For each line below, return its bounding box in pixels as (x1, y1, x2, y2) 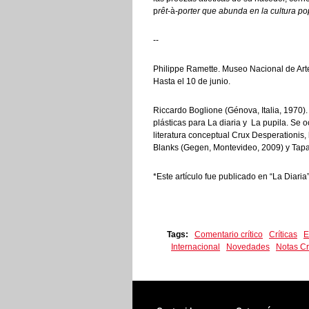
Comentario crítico (195, 230, 263, 239)
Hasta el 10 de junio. (153, 77, 230, 86)
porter (178, 6, 202, 16)
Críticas (269, 230, 297, 239)
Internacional (171, 242, 220, 252)
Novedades (226, 242, 270, 252)
